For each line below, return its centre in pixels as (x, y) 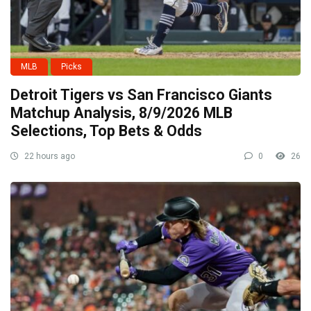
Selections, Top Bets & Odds (106, 131)
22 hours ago (49, 157)
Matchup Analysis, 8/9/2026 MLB (121, 113)
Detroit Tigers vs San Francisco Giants (141, 95)
